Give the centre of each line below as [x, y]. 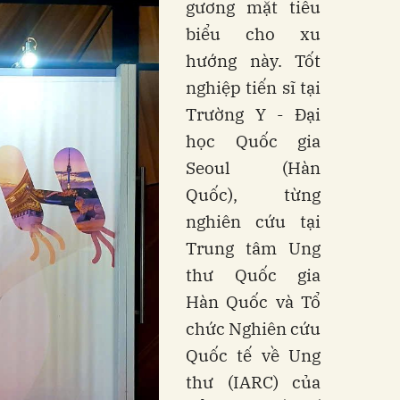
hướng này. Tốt [253, 60]
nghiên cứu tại [253, 221]
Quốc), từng [253, 194]
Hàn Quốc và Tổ [253, 301]
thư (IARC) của [253, 382]
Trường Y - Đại [253, 114]
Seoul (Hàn [253, 167]
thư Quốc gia [253, 275]
